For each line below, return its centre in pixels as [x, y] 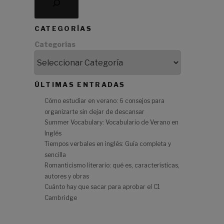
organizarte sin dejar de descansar [94, 112]
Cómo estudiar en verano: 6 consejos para [104, 101]
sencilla [55, 155]
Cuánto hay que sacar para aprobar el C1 [102, 187]
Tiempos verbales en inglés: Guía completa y [107, 144]
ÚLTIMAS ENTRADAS [80, 85]
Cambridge [60, 198]
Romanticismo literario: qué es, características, [112, 165]
